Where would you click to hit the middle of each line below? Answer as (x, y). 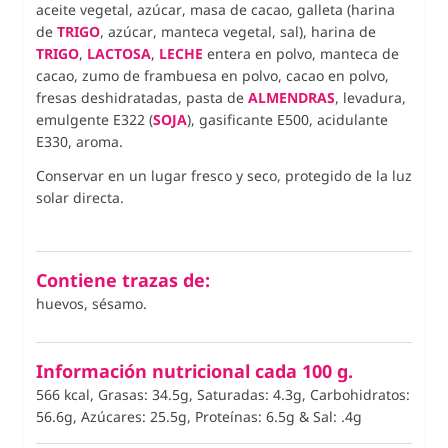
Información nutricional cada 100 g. (194, 371)
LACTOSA (119, 54)
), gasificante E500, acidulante (287, 120)
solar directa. (80, 198)
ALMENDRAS (291, 98)
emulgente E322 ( (94, 120)
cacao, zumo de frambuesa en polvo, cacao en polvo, (212, 76)
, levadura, (370, 98)
